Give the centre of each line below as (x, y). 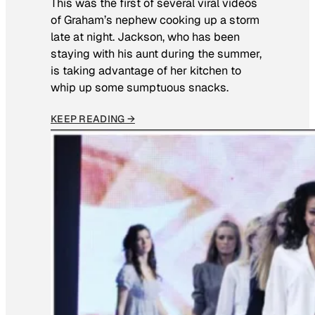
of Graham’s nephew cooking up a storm (155, 20)
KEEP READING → (93, 118)
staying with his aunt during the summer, (156, 54)
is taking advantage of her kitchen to (146, 71)
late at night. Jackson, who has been (145, 37)
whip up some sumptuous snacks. (140, 88)
